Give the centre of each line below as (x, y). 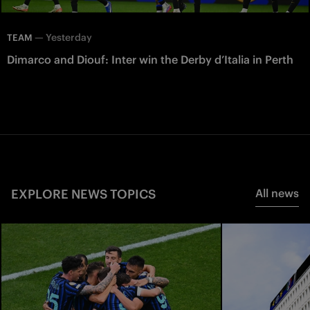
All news (277, 193)
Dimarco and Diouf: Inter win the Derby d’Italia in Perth (150, 60)
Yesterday (69, 38)
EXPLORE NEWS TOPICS (83, 194)
